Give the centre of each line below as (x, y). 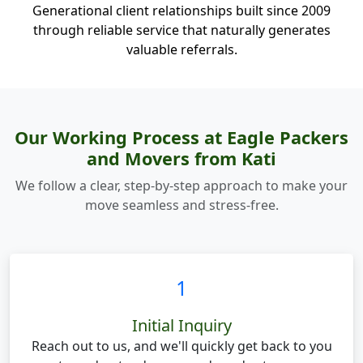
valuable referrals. (181, 49)
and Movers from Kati (181, 158)
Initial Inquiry (181, 325)
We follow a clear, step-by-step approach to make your (181, 186)
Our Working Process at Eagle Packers (181, 137)
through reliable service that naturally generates (181, 30)
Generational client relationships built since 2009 (181, 11)
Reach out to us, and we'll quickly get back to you (181, 346)
